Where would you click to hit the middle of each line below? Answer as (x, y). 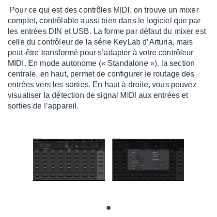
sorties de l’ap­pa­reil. (43, 106)
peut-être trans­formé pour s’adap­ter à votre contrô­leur (101, 52)
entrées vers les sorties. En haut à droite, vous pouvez (102, 84)
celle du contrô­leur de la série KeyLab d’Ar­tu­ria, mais (101, 42)
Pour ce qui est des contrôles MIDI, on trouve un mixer (103, 10)
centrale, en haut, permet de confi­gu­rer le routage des (101, 74)
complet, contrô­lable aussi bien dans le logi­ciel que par (104, 20)
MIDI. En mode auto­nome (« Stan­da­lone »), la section (101, 63)
